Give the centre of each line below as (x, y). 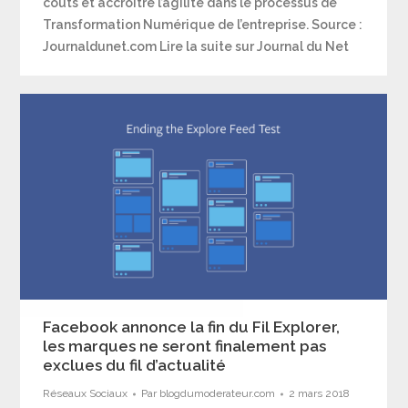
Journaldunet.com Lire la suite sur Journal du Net (196, 46)
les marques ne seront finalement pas (185, 347)
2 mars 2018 (320, 394)
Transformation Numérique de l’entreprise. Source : (203, 25)
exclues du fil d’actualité (135, 366)
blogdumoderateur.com (218, 394)
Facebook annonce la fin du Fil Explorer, (192, 327)
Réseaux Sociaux (86, 394)
